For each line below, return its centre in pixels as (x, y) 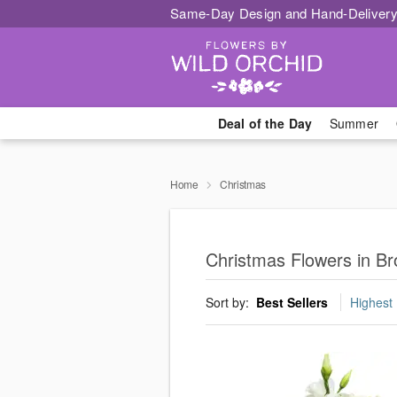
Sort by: (229, 303)
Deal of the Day (265, 123)
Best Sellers (292, 303)
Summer (354, 123)
